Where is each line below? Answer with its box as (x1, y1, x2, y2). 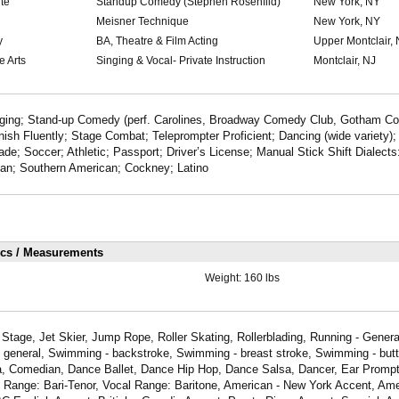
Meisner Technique (95, 15, 189, 28)
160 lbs (243, 271, 280, 284)
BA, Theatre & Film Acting (95, 35, 218, 48)
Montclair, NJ (313, 54, 376, 68)
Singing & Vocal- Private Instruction (95, 54, 265, 68)
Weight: (204, 271, 244, 284)
